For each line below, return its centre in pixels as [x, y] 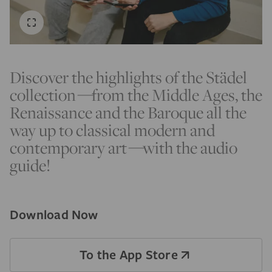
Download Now [55, 215]
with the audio [190, 148]
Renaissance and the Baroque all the [128, 113]
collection [43, 95]
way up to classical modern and [112, 130]
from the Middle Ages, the [177, 95]
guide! [30, 165]
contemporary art [68, 148]
